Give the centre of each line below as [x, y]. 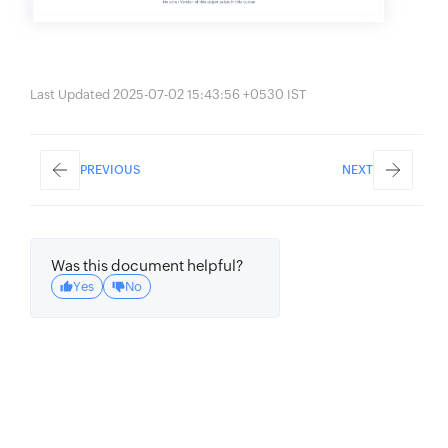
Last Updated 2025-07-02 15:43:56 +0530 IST [168, 95]
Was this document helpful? [147, 266]
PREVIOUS [110, 170]
